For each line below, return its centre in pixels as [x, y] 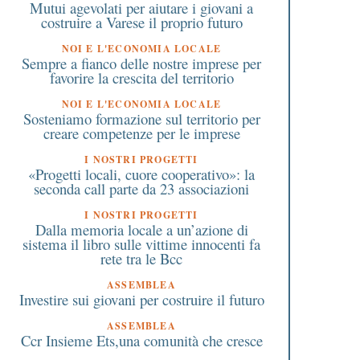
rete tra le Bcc [141, 258]
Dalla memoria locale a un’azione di [141, 229]
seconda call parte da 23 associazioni [141, 188]
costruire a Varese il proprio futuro [141, 22]
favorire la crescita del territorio [141, 77]
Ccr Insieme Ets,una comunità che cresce [141, 340]
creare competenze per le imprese [141, 133]
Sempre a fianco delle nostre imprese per [141, 63]
